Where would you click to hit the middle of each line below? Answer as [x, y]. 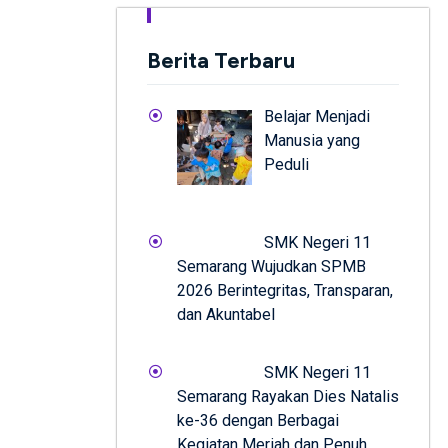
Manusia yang [312, 140]
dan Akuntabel [226, 314]
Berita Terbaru [221, 60]
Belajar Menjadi [317, 116]
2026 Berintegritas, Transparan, [285, 290]
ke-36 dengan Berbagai [258, 420]
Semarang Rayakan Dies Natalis [288, 396]
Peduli [286, 164]
